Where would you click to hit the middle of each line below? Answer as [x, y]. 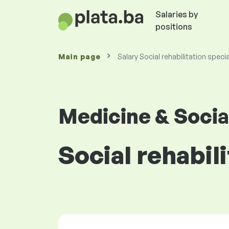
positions [174, 27]
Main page [79, 56]
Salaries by [176, 14]
